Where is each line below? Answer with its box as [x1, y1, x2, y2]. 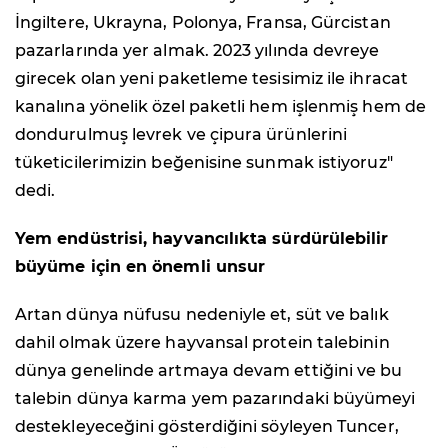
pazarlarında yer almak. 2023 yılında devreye [15, 40, 380, 60]
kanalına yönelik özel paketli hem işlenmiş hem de [15, 96, 426, 116]
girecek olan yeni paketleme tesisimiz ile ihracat [15, 68, 408, 88]
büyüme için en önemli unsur [15, 256, 266, 276]
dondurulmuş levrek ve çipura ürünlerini [15, 124, 348, 144]
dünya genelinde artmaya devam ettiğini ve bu [15, 360, 403, 380]
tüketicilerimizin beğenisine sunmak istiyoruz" [15, 152, 393, 172]
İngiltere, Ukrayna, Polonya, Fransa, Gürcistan [15, 12, 391, 32]
